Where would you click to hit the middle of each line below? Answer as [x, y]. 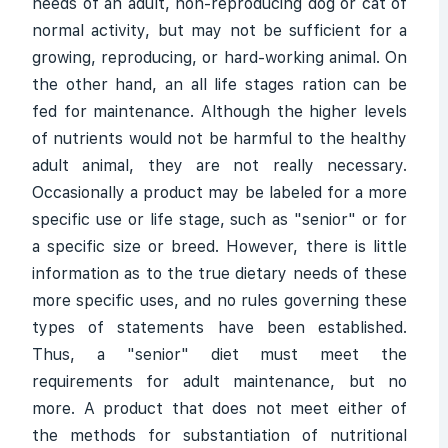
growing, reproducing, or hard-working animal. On [219, 57]
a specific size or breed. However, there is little [219, 246]
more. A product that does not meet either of [219, 408]
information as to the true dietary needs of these [219, 273]
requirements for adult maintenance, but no [219, 381]
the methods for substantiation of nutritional [219, 435]
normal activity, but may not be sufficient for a [219, 30]
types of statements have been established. [219, 327]
